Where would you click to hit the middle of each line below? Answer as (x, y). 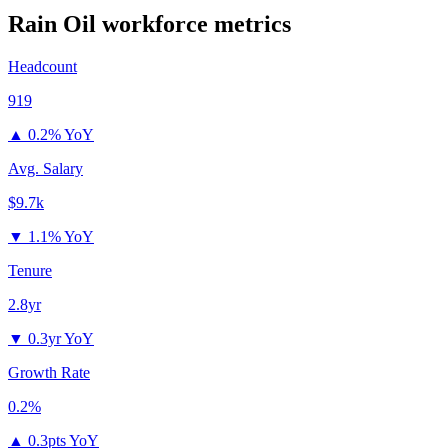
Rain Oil (52, 24)
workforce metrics (193, 24)
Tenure (30, 271)
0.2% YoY (61, 135)
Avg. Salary (45, 169)
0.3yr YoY (61, 339)
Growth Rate (49, 373)
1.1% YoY (61, 237)
